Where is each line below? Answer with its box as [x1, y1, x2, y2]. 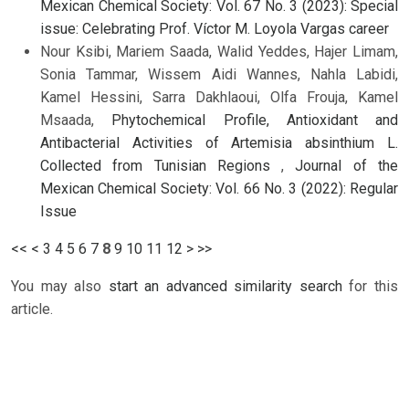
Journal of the [295, 156, 399, 174]
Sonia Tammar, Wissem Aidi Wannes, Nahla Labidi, [40, 65, 398, 83]
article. [11, 299, 53, 318]
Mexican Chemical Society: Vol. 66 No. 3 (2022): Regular [40, 179, 398, 197]
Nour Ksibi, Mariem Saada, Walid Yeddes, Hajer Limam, [40, 42, 398, 60]
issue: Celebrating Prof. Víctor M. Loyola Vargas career [40, 19, 389, 37]
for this [341, 277, 399, 295]
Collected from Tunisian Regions [40, 156, 282, 174]
